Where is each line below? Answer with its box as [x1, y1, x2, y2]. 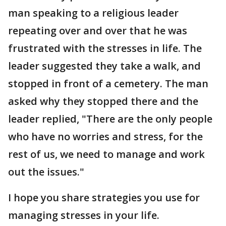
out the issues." [8, 165, 84, 179]
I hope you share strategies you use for [8, 191, 200, 204]
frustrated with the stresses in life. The [8, 41, 202, 55]
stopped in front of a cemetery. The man [8, 77, 208, 90]
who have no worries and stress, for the [8, 130, 203, 143]
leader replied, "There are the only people [8, 112, 212, 126]
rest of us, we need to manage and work [8, 147, 205, 161]
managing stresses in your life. [8, 208, 159, 222]
